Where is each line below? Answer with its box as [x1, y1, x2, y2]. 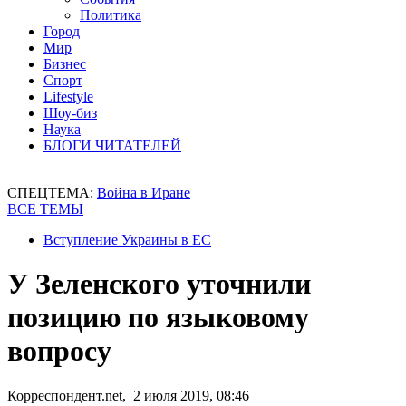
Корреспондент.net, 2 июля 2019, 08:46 [7, 387, 249, 403]
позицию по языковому [7, 301, 309, 334]
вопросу [7, 334, 111, 368]
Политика [80, 7, 141, 23]
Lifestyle [43, 89, 93, 104]
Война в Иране [97, 185, 190, 200]
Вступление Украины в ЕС [43, 232, 211, 247]
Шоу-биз [43, 105, 97, 121]
